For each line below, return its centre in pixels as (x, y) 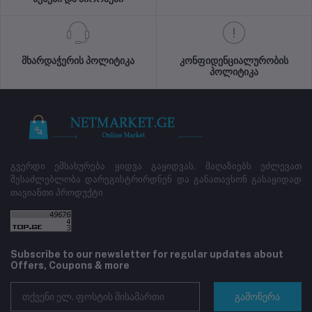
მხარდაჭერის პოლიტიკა (78, 61)
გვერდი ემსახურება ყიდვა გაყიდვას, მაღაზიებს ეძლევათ (156, 166)
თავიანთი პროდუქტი (57, 193)
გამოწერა (258, 296)
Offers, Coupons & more (70, 266)
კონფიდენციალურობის (234, 61)
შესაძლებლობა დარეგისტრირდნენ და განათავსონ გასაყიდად (156, 180)
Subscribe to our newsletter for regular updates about (147, 255)
